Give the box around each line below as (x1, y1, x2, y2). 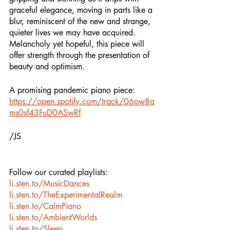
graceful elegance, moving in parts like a (9, 5, 155, 15)
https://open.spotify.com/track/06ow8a (9, 96, 155, 107)
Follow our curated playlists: (9, 167, 108, 178)
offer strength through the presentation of (9, 50, 152, 61)
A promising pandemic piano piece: (9, 85, 135, 95)
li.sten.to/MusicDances (9, 178, 89, 189)
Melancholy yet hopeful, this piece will (9, 39, 147, 49)
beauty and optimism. (9, 61, 87, 72)
